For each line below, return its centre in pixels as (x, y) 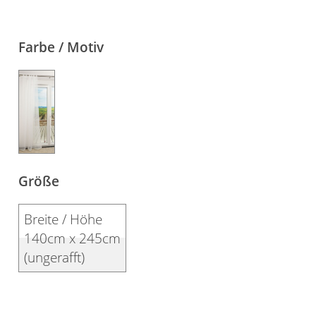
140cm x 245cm (73, 238)
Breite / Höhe (63, 219)
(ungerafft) (55, 257)
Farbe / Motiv (61, 47)
